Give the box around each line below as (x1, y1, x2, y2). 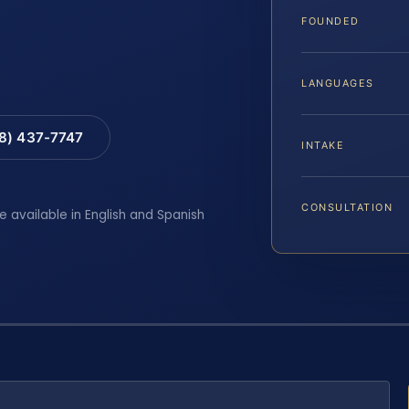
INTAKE (301, 138, 345, 152)
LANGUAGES (301, 76, 374, 89)
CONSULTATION (301, 200, 393, 214)
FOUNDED (301, 14, 360, 27)
